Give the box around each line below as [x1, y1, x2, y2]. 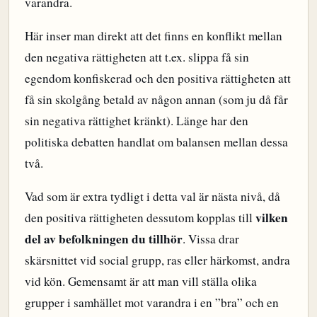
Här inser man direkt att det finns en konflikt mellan [25, 28, 282, 45]
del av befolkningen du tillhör [25, 230, 183, 248]
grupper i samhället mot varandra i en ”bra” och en [25, 294, 279, 311]
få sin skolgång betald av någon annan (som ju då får [25, 91, 288, 108]
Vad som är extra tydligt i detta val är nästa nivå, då [25, 188, 280, 205]
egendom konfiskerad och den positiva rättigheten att [25, 70, 291, 87]
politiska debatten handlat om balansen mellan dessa [25, 134, 288, 151]
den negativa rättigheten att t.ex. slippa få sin [25, 49, 249, 66]
